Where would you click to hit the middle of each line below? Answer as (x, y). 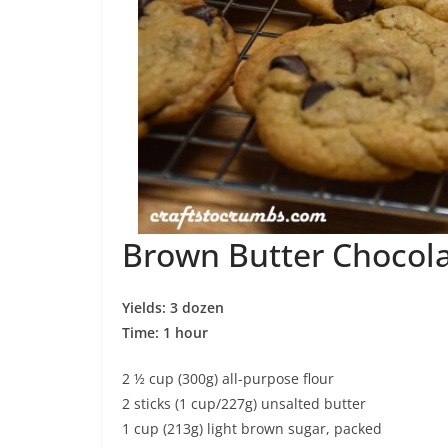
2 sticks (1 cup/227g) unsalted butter (244, 403)
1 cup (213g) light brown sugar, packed (252, 428)
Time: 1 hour (165, 332)
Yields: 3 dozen (173, 307)
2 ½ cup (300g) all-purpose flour (228, 378)
